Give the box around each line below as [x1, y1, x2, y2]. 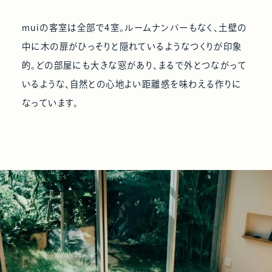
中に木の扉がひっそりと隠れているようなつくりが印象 [21, 41, 242, 51]
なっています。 [21, 98, 79, 107]
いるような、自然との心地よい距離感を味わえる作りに [21, 79, 242, 89]
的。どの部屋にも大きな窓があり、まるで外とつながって [21, 60, 247, 70]
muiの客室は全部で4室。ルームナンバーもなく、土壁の [21, 22, 247, 32]
